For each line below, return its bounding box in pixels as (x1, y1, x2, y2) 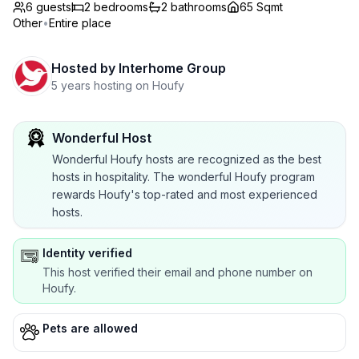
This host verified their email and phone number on (42, 265, 313, 279)
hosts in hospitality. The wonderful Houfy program (52, 170, 315, 184)
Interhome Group (119, 60, 226, 76)
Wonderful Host (52, 130, 151, 146)
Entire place (49, 16, 111, 30)
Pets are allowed (42, 321, 138, 335)
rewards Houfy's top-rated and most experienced (52, 188, 317, 201)
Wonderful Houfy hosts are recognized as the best (52, 152, 321, 166)
